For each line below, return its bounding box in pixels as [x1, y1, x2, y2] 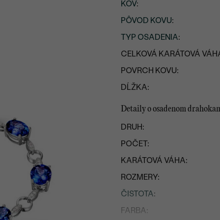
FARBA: [121, 205, 149, 215]
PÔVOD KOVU [121, 15, 172, 25]
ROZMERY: [121, 172, 160, 182]
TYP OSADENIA [121, 32, 179, 42]
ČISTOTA [121, 189, 154, 198]
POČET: [121, 138, 150, 148]
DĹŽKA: [121, 82, 150, 92]
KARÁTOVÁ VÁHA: [121, 155, 188, 165]
